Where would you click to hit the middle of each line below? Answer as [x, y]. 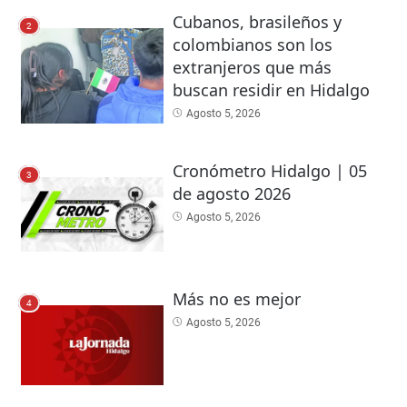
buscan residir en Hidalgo [271, 90]
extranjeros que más [252, 68]
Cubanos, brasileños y [257, 22]
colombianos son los [252, 45]
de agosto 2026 [231, 193]
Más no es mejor [236, 299]
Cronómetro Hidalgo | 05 [269, 170]
